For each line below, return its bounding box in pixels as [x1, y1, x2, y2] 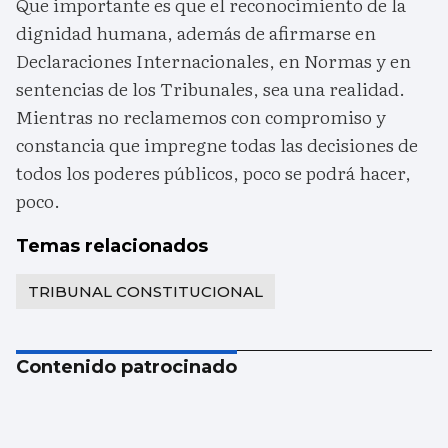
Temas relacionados [16, 234, 208, 257]
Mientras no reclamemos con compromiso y [16, 102, 386, 130]
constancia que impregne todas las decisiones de [16, 130, 418, 158]
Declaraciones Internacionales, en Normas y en [16, 46, 411, 74]
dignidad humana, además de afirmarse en [16, 18, 376, 46]
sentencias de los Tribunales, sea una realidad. [16, 74, 405, 102]
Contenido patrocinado [16, 355, 237, 378]
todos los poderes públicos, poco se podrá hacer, [16, 158, 411, 186]
